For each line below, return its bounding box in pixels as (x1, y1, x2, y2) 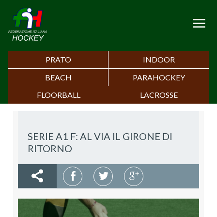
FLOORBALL (36, 90, 80, 100)
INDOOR (142, 55, 175, 64)
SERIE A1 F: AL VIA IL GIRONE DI (28, 130, 172, 142)
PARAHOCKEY (132, 73, 185, 82)
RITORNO (28, 142, 72, 155)
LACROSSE (139, 90, 178, 100)
